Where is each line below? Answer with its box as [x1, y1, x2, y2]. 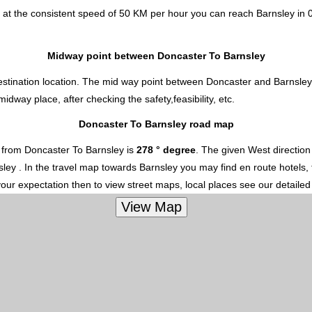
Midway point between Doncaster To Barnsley [47, 50, 265, 62]
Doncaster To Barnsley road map [78, 118, 234, 130]
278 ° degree [136, 143, 196, 155]
